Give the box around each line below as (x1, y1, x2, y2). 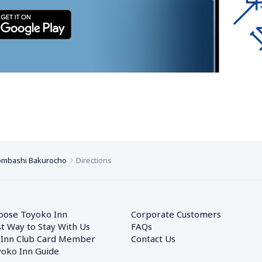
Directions (76, 155, 112, 166)
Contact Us (131, 233, 175, 244)
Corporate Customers (131, 208, 230, 220)
